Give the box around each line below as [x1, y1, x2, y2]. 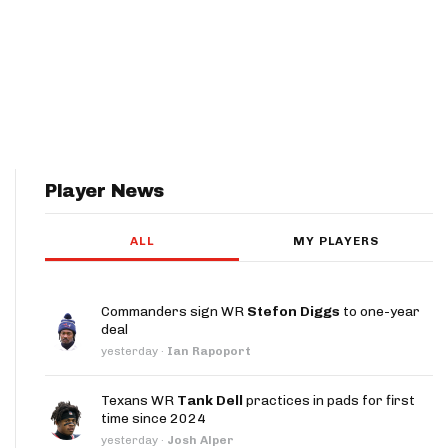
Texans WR [101, 391, 177, 409]
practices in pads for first [243, 391, 415, 409]
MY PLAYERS [292, 233, 380, 248]
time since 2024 [101, 409, 206, 427]
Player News [45, 180, 164, 201]
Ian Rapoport [167, 343, 251, 358]
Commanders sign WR [101, 302, 247, 320]
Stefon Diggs [247, 302, 340, 320]
